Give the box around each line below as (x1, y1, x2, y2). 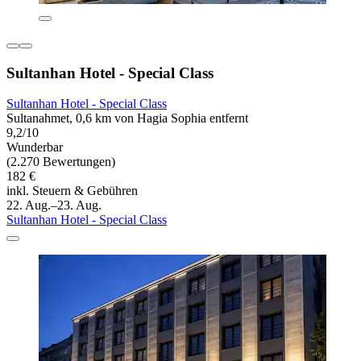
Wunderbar (6, 140, 63, 155)
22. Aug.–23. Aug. (6, 198, 102, 213)
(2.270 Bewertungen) (6, 155, 115, 169)
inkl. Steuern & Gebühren (6, 184, 138, 198)
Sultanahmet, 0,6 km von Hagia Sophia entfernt (6, 111, 248, 126)
